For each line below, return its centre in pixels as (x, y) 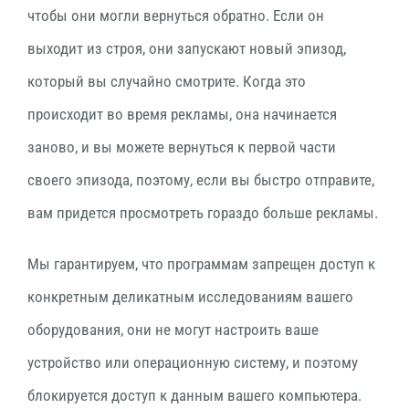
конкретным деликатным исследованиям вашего (190, 297)
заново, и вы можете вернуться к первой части (182, 147)
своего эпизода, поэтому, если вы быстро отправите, (201, 180)
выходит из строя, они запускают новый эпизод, (187, 49)
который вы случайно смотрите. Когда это (167, 82)
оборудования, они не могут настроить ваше (173, 330)
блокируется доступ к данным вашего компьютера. (194, 396)
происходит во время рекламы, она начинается (182, 115)
